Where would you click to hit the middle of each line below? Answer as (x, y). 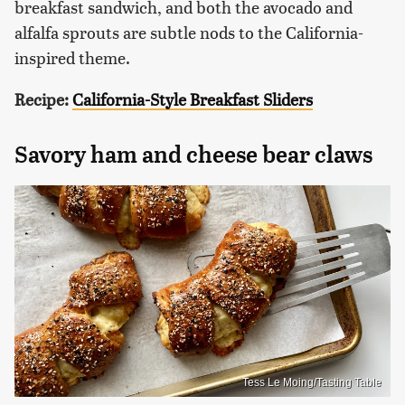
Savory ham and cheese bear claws (193, 155)
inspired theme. (72, 58)
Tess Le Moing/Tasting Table (312, 382)
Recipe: (43, 99)
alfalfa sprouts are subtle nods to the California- (189, 33)
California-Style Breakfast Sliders (193, 99)
